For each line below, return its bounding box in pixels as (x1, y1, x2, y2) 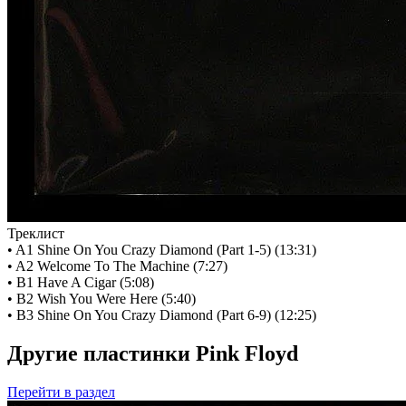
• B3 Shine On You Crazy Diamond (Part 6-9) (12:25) (7, 307, 316, 324)
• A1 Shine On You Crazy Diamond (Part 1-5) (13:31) (7, 242, 316, 258)
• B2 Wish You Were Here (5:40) (7, 291, 196, 307)
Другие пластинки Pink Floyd (7, 342, 298, 366)
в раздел (61, 384, 115, 401)
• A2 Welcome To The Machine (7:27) (7, 258, 227, 275)
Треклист (7, 226, 64, 242)
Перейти (7, 384, 61, 401)
